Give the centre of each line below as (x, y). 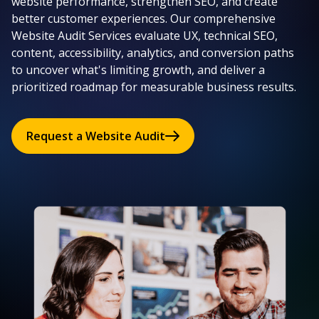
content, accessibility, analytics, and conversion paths (153, 53)
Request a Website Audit (96, 136)
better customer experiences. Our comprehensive (143, 19)
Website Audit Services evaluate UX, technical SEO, (145, 36)
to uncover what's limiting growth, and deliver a (138, 70)
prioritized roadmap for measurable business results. (154, 87)
